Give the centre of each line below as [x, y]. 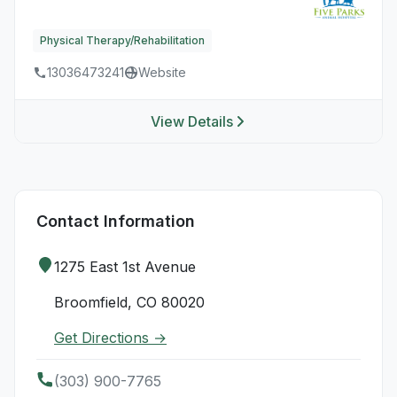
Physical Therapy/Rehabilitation [122, 40]
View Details [191, 121]
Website [162, 72]
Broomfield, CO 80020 [129, 302]
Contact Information [116, 221]
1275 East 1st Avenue [125, 267]
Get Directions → [110, 338]
